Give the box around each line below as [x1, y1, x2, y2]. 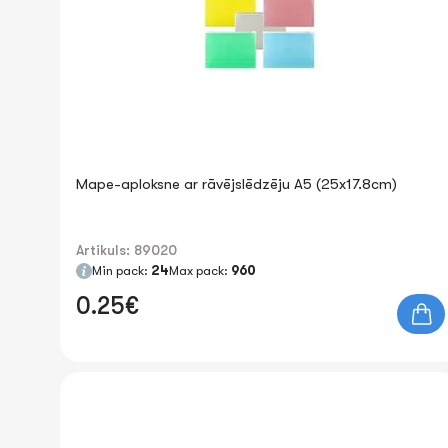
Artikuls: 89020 [76, 242, 177, 258]
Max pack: [169, 263, 231, 278]
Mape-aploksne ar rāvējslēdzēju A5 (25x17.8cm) [76, 175, 397, 193]
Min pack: [92, 263, 151, 278]
